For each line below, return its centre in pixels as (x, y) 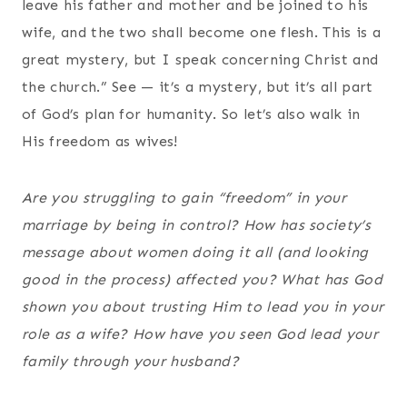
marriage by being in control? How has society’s (197, 224)
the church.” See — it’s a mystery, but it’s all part (198, 86)
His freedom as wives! (100, 141)
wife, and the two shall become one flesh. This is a (202, 32)
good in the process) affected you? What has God (203, 279)
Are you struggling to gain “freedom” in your (184, 197)
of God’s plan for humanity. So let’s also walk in (191, 114)
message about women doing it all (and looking (195, 252)
